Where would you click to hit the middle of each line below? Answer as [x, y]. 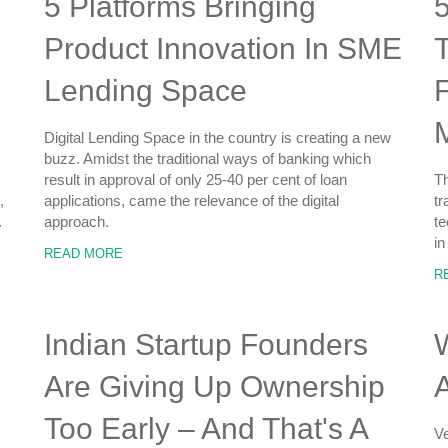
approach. [76, 221]
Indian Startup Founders [206, 344]
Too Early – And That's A [205, 428]
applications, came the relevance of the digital [191, 200]
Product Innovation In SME [223, 48]
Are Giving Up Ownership [214, 386]
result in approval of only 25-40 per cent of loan [195, 179]
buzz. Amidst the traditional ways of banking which [207, 158]
